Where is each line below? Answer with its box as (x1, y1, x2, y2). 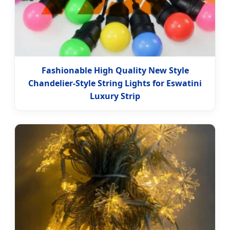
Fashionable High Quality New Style (41, 65, 189, 76)
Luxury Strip (90, 90, 140, 102)
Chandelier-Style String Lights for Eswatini (28, 78, 202, 89)
